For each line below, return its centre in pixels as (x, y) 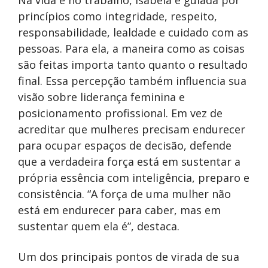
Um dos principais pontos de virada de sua (129, 256)
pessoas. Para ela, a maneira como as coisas (131, 48)
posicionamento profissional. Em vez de (120, 113)
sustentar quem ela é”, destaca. (99, 226)
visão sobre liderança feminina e (101, 97)
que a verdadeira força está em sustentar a (129, 161)
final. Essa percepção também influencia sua (132, 80)
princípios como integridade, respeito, (118, 16)
